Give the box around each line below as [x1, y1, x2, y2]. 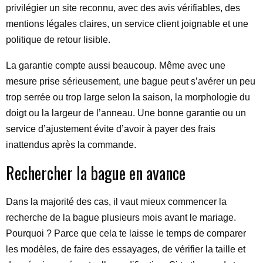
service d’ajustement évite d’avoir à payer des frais [6, 124, 215, 134]
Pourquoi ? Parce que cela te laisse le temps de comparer [6, 228, 246, 238]
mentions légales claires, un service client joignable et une [6, 19, 248, 29]
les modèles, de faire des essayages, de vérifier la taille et [6, 244, 245, 254]
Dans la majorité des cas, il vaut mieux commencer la [6, 197, 227, 207]
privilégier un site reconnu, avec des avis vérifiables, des [6, 3, 240, 13]
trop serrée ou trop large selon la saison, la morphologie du [6, 92, 250, 102]
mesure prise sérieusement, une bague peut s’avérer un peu [6, 76, 255, 86]
